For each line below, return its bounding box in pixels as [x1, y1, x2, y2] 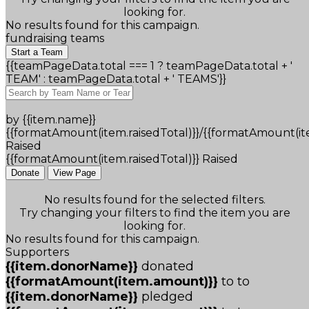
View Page [53, 168, 96, 179]
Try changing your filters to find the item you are [19, 206, 290, 220]
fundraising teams [6, 32, 104, 46]
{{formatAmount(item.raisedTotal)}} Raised [6, 152, 238, 166]
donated [141, 259, 194, 275]
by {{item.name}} [6, 113, 96, 127]
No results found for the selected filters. [43, 193, 266, 207]
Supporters [6, 246, 69, 259]
